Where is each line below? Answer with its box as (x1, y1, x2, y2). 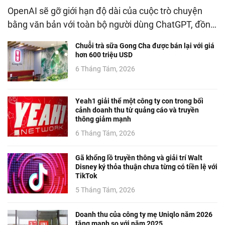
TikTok (75, 172, 97, 180)
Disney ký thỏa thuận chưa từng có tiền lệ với (75, 163, 217, 171)
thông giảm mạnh (75, 115, 131, 124)
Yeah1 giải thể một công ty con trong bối (75, 97, 203, 105)
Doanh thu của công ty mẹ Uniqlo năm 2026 (75, 210, 212, 219)
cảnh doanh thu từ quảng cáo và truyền (75, 106, 199, 115)
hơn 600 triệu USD (75, 51, 133, 59)
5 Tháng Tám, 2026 (75, 186, 135, 194)
